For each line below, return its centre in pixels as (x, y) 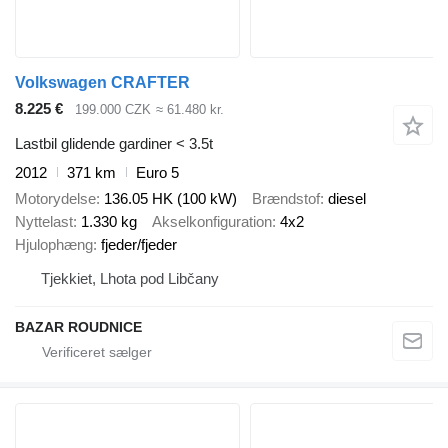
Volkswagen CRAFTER (102, 83)
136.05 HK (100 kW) (170, 199)
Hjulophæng (54, 245)
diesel (347, 199)
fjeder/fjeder (139, 245)
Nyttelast (44, 222)
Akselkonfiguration (212, 222)
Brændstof (286, 199)
